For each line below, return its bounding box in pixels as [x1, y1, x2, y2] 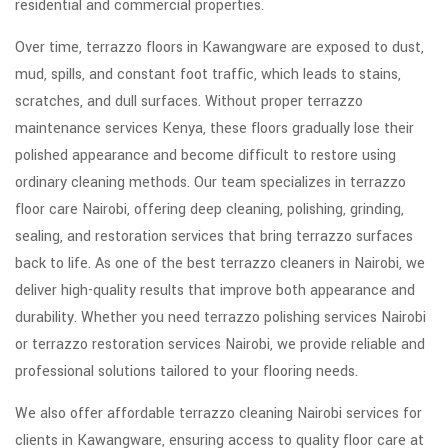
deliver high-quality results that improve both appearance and [15, 280, 415, 302]
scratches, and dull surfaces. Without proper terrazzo [15, 91, 363, 113]
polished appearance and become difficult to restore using [15, 145, 396, 167]
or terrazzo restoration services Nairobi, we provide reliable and [15, 334, 425, 356]
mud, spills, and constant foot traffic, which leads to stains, [15, 64, 401, 86]
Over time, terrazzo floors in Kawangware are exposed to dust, [15, 37, 424, 59]
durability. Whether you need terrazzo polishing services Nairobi [15, 307, 426, 329]
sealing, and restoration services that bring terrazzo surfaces [15, 226, 413, 248]
